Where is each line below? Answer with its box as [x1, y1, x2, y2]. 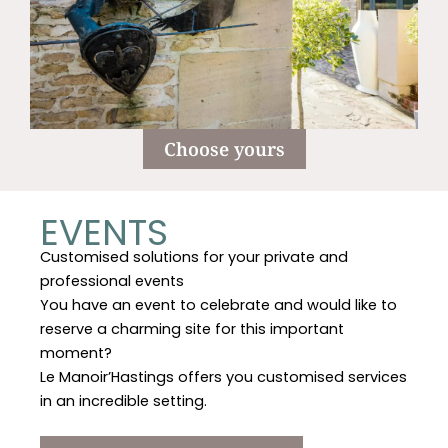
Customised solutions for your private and [40, 247, 348, 268]
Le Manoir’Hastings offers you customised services [40, 367, 407, 388]
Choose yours [163, 137, 285, 162]
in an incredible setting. [40, 391, 207, 412]
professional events [40, 271, 184, 292]
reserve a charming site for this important [40, 319, 344, 340]
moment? [40, 343, 112, 364]
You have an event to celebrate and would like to [40, 295, 397, 316]
